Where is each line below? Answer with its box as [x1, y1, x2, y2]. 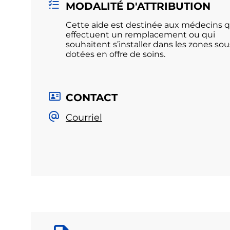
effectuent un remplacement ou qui [66, 30, 215, 40]
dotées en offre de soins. [66, 49, 165, 59]
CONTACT [66, 91, 118, 104]
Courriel [66, 112, 102, 123]
